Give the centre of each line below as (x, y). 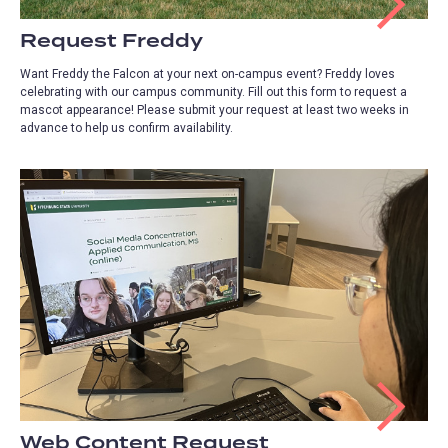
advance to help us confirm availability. (126, 127)
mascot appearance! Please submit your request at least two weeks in (214, 109)
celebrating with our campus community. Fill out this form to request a (213, 91)
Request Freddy (111, 41)
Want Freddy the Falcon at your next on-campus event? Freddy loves (207, 73)
